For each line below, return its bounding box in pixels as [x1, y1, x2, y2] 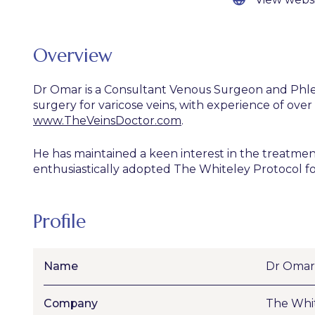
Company [44, 297, 98, 310]
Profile [33, 210, 86, 233]
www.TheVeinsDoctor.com [33, 114, 181, 127]
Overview [33, 44, 112, 67]
